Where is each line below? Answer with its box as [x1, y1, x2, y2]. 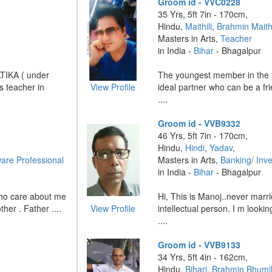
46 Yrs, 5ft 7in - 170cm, [158, 129, 248, 141]
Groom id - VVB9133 [158, 239, 241, 251]
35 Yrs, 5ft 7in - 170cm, [158, 8, 248, 20]
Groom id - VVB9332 [158, 117, 241, 129]
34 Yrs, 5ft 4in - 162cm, [158, 251, 248, 263]
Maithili [185, 20, 212, 32]
